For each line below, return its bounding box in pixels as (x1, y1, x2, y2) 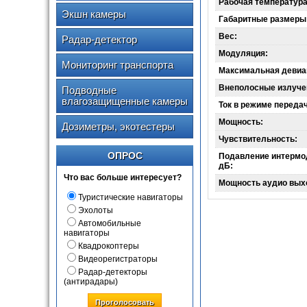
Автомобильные (78, 219, 141, 228)
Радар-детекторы (78, 267, 147, 277)
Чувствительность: (219, 134, 297, 144)
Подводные (62, 84, 116, 96)
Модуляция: (219, 49, 268, 58)
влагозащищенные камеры (62, 95, 188, 107)
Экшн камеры (62, 8, 126, 20)
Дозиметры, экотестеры (62, 121, 175, 132)
